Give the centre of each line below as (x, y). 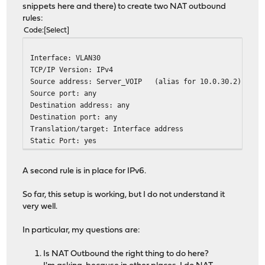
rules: (33, 19)
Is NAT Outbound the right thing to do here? (126, 254)
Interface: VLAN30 (66, 58)
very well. (40, 207)
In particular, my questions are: (82, 231)
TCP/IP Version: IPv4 (72, 70)
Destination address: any (80, 105)
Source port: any (64, 93)
